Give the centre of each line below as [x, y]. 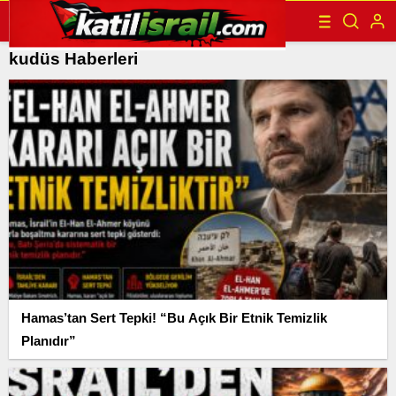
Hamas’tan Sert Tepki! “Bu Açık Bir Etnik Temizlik [174, 317]
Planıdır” [49, 340]
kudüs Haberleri [73, 59]
